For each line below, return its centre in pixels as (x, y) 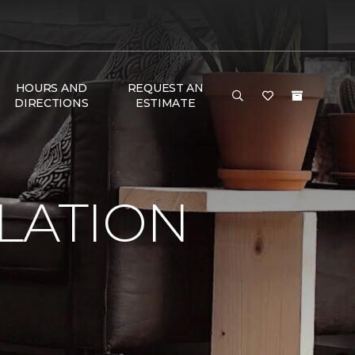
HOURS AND (52, 88)
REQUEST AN (165, 88)
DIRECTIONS (52, 103)
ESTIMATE (165, 103)
